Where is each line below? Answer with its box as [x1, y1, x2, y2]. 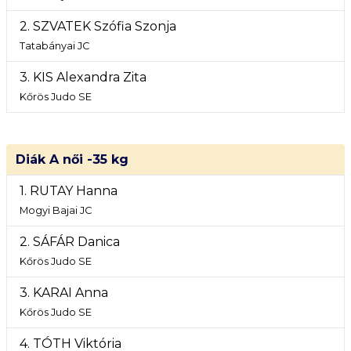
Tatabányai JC [20, 40, 89, 52]
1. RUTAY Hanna [20, 183, 118, 198]
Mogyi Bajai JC [20, 204, 92, 216]
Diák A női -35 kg [16, 152, 128, 167]
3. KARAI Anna [20, 285, 108, 300]
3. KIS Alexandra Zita [20, 70, 147, 85]
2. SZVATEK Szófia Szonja [20, 19, 176, 34]
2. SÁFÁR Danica [20, 234, 120, 249]
